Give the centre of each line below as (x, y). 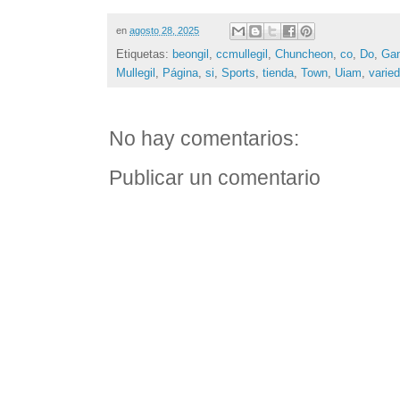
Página (180, 73)
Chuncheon (304, 54)
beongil (191, 54)
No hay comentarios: (204, 139)
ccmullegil (242, 54)
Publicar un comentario (215, 179)
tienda (278, 73)
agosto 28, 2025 (164, 31)
